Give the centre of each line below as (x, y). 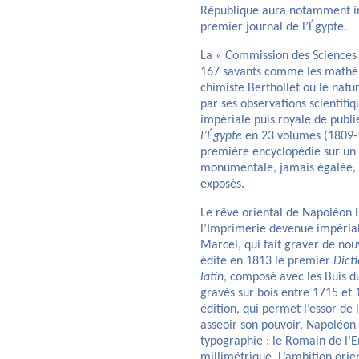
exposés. (222, 185)
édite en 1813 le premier (267, 262)
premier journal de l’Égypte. (274, 28)
